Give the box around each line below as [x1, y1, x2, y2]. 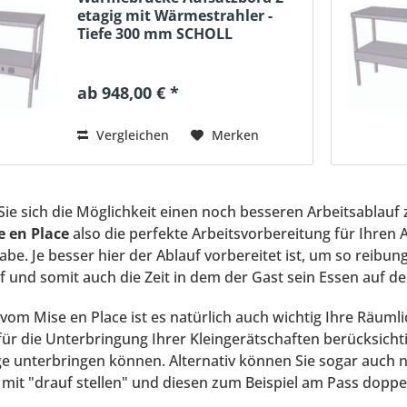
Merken [212, 125, 260, 144]
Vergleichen [93, 125, 170, 144]
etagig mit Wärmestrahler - [77, 5, 273, 25]
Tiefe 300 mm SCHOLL [77, 23, 233, 44]
